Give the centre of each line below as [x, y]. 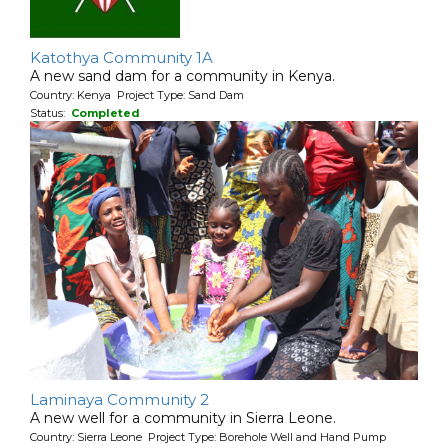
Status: [50, 113]
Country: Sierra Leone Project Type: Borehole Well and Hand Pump [208, 436]
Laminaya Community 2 [119, 399]
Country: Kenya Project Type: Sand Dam [137, 95]
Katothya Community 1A [121, 57]
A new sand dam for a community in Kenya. [182, 76]
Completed [105, 113]
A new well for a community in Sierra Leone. [183, 417]
